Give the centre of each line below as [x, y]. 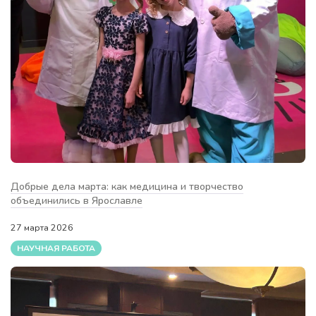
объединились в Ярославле [77, 201]
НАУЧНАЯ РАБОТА [56, 248]
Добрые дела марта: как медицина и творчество [127, 187]
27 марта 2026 [43, 228]
